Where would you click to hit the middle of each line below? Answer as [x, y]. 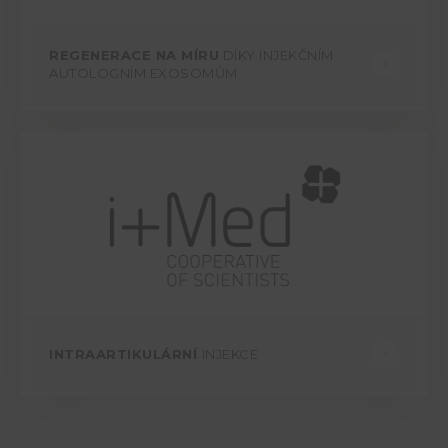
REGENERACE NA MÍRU [134, 55]
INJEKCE [229, 354]
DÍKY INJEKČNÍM [276, 55]
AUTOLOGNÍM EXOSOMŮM [143, 73]
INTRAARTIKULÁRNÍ [125, 354]
